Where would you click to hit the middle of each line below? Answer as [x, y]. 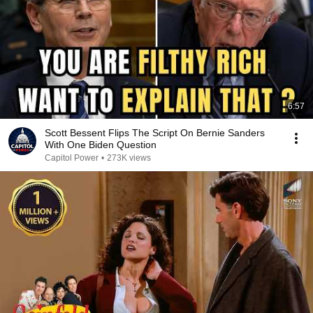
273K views [129, 158]
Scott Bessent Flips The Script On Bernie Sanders [155, 133]
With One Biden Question [101, 145]
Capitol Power [72, 158]
